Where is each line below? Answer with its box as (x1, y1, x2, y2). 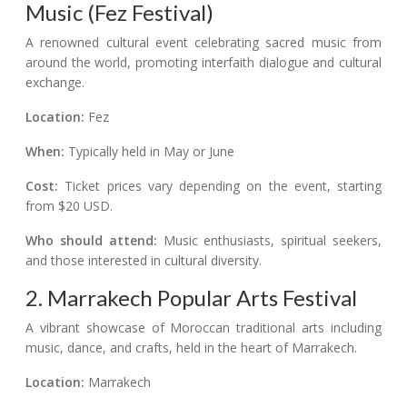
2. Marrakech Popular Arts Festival (25, 284, 357, 312)
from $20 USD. (25, 197, 113, 215)
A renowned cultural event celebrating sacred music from (25, 34, 382, 52)
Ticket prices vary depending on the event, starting (58, 177, 382, 195)
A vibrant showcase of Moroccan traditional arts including (25, 319, 382, 337)
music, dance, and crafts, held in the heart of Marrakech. (25, 339, 357, 357)
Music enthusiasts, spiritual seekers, (156, 232, 382, 250)
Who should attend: (25, 232, 157, 250)
